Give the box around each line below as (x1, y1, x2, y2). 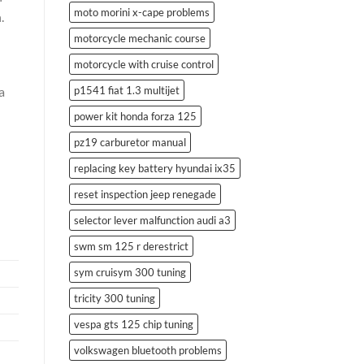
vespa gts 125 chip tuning (73, 317, 193, 331)
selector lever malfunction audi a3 (73, 213, 231, 227)
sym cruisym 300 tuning (73, 265, 186, 279)
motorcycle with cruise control (73, 57, 214, 71)
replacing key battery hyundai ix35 (73, 161, 236, 175)
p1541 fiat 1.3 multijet (73, 83, 180, 97)
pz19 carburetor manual (73, 135, 186, 149)
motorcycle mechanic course (73, 31, 206, 45)
